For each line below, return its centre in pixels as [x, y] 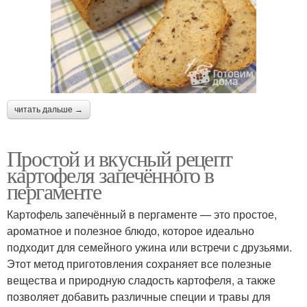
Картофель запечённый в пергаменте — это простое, [142, 214]
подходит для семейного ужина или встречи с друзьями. [149, 247]
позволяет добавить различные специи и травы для [139, 296]
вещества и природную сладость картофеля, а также [141, 280]
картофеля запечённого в [110, 174]
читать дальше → [49, 110]
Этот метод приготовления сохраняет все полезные [139, 263]
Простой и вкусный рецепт [120, 158]
